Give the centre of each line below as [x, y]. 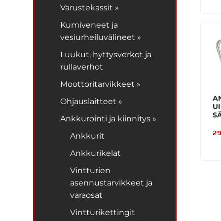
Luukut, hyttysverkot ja [106, 54]
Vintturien [91, 170]
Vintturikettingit [103, 212]
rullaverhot [82, 67]
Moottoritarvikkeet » [101, 84]
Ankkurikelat [96, 153]
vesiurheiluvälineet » [101, 37]
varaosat [87, 195]
